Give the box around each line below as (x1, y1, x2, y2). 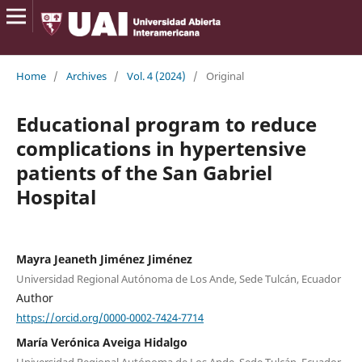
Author (15, 289, 53, 305)
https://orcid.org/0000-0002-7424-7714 (15, 309, 204, 325)
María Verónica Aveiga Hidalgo (15, 335, 187, 351)
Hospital (15, 183, 96, 210)
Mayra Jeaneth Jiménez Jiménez (15, 250, 192, 267)
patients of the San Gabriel (15, 158, 272, 186)
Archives (65, 68, 107, 83)
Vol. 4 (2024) (126, 68, 186, 83)
